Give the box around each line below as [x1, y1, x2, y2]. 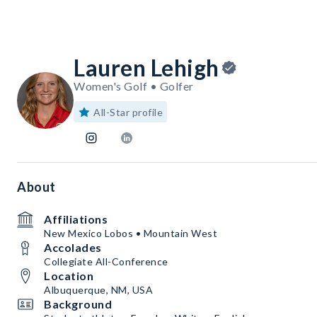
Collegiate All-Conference [44, 255, 168, 268]
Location [44, 269, 93, 283]
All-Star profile [93, 106, 163, 119]
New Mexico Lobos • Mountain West [44, 227, 217, 240]
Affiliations [44, 212, 108, 226]
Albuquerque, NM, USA [44, 284, 153, 296]
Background [44, 297, 112, 311]
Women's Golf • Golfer [74, 79, 194, 93]
